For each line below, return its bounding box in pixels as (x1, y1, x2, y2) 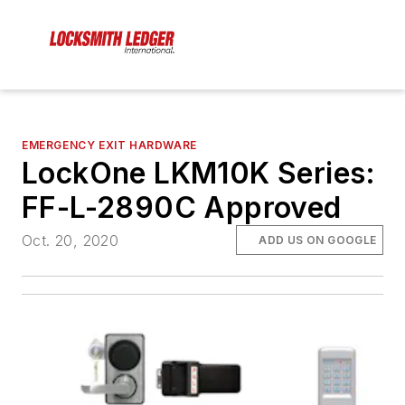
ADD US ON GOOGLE (259, 232, 377, 247)
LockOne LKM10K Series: (22, 155, 376, 192)
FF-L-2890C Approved (22, 190, 342, 226)
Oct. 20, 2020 (22, 231, 119, 250)
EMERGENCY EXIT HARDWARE (22, 138, 197, 153)
